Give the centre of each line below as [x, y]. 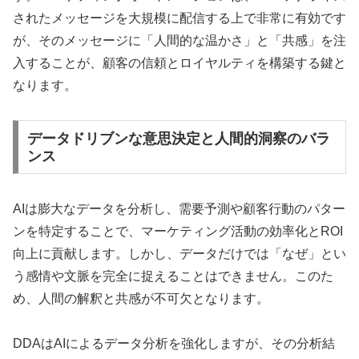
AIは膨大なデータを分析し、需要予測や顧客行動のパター [179, 208]
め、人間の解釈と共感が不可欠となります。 [141, 298]
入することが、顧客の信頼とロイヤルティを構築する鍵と [179, 63]
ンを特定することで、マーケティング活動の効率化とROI [178, 231]
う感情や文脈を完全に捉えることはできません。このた [173, 276]
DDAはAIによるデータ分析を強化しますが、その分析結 [174, 344]
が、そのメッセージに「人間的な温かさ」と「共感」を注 [179, 40]
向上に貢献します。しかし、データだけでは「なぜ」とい [179, 253]
